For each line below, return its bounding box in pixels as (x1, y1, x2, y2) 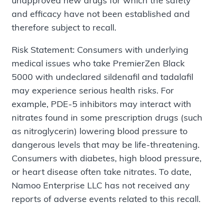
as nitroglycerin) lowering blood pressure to (12, 125, 187, 137)
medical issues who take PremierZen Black (12, 57, 185, 69)
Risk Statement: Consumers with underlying (12, 44, 188, 55)
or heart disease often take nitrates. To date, (12, 166, 191, 177)
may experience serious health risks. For (12, 84, 174, 96)
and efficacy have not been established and (12, 8, 190, 19)
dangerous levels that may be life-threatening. (12, 139, 200, 150)
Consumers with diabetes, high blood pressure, (12, 152, 201, 164)
